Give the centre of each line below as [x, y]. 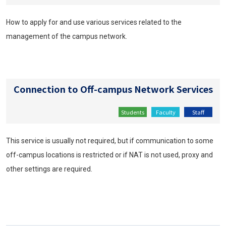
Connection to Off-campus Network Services [113, 89]
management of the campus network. [67, 36]
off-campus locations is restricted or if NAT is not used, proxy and [109, 155]
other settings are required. [49, 169]
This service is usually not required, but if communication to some [110, 140]
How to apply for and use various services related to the [94, 22]
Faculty [165, 112]
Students [133, 112]
